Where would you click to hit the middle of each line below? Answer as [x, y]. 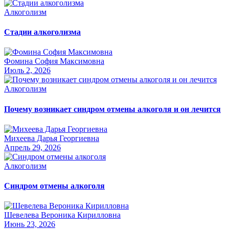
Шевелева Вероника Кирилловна [62, 215]
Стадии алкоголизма [42, 32]
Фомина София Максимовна [54, 61]
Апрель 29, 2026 [32, 147]
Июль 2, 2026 [27, 71]
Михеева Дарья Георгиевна [52, 138]
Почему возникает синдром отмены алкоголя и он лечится [112, 109]
